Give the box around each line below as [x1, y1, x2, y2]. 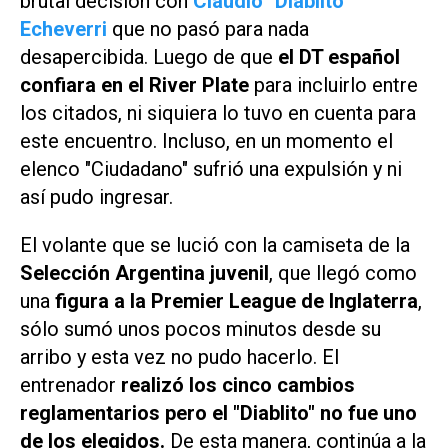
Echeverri [20, 16, 107, 41]
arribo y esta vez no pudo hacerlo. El [20, 345, 339, 370]
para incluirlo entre [254, 72, 418, 97]
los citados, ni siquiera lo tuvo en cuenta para [20, 100, 416, 125]
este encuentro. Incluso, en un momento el [20, 128, 393, 153]
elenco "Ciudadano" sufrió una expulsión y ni [20, 156, 402, 181]
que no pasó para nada [112, 16, 309, 41]
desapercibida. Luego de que [20, 44, 278, 69]
